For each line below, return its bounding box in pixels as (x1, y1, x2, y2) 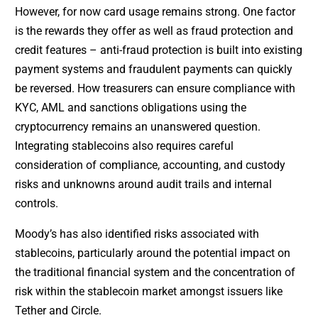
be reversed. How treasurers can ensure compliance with (14, 82, 295, 96)
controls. (14, 197, 58, 211)
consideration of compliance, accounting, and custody (14, 158, 285, 172)
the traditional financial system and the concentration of (14, 265, 295, 280)
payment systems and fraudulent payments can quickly (14, 62, 292, 77)
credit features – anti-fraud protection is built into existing (14, 43, 302, 57)
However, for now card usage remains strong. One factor (14, 5, 295, 19)
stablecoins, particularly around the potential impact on (14, 246, 290, 261)
